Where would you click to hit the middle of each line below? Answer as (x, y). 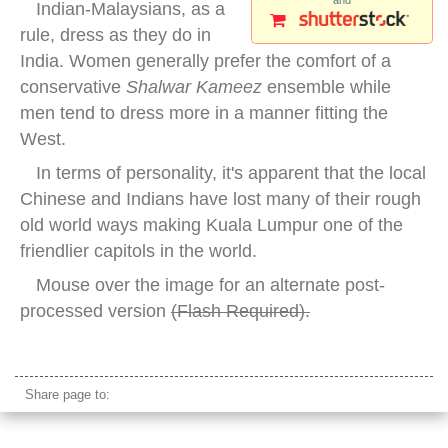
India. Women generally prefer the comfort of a (205, 61)
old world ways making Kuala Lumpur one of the (211, 225)
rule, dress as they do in (115, 35)
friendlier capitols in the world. (138, 251)
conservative (73, 87)
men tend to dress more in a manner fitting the (204, 113)
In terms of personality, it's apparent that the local (231, 173)
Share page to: (67, 395)
